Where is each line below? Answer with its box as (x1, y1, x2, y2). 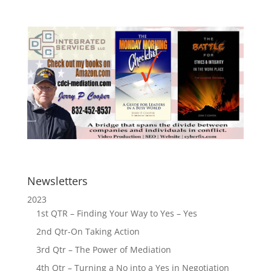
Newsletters (27, 173, 88, 188)
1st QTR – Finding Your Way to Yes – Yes (36, 207, 197, 219)
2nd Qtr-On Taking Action (36, 225, 140, 237)
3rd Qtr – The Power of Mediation (36, 243, 171, 255)
